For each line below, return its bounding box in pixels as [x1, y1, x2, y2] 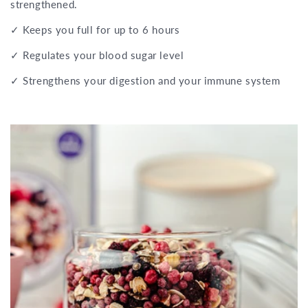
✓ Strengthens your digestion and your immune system [10, 74, 280, 87]
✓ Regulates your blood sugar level [10, 49, 184, 62]
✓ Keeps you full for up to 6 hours [10, 23, 180, 36]
